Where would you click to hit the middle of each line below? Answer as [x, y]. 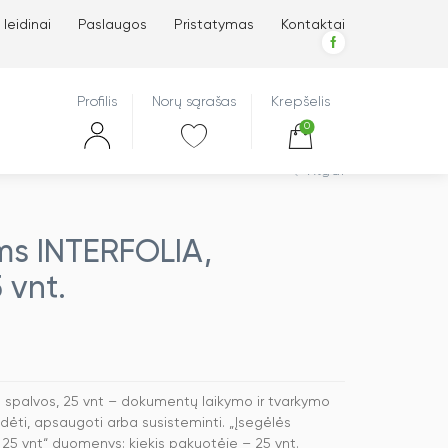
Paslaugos [112, 25]
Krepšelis [300, 102]
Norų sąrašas [194, 102]
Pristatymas [214, 25]
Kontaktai [313, 25]
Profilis [97, 102]
